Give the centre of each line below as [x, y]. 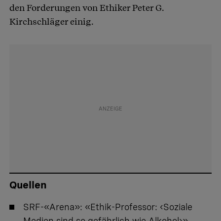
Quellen [28, 185]
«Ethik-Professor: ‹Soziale [139, 207]
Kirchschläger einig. [52, 22]
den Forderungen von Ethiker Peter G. [87, 8]
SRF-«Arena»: [54, 207]
